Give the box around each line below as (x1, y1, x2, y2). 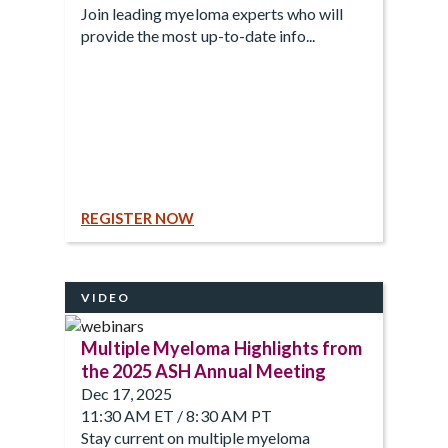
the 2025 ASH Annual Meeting (81, 359, 326, 382)
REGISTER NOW (81, 208, 194, 227)
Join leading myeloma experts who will (81, 3, 344, 23)
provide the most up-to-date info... (81, 25, 316, 45)
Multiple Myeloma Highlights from (81, 336, 363, 359)
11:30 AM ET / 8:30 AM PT (81, 405, 272, 425)
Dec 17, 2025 (81, 383, 173, 403)
